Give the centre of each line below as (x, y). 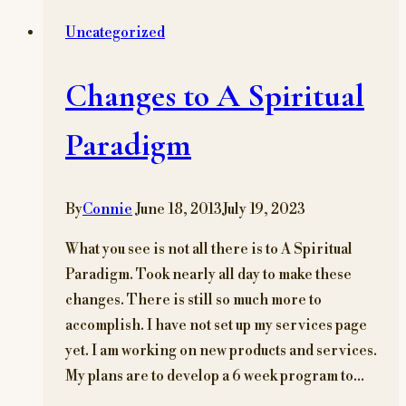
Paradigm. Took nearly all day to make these (208, 275)
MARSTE (168, 16)
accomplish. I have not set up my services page (216, 326)
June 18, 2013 (179, 210)
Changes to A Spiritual (215, 96)
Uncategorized (115, 32)
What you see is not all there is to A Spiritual (209, 250)
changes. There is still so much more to (193, 300)
